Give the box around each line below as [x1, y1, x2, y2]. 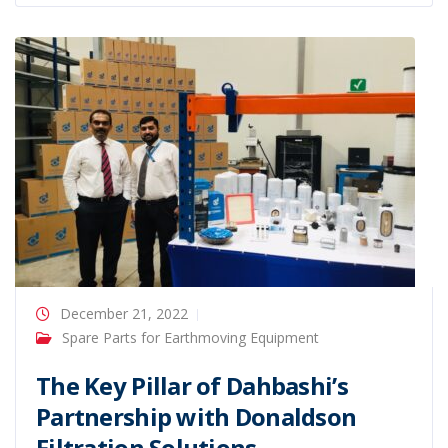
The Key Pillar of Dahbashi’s [36, 369, 348, 402]
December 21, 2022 [60, 304, 188, 323]
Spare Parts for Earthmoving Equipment [62, 328, 319, 347]
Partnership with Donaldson [36, 400, 357, 433]
